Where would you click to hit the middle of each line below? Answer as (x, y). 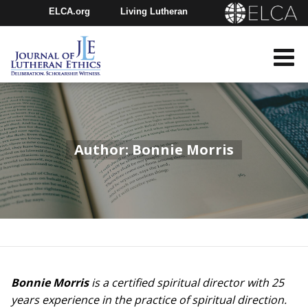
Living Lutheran (154, 11)
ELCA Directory (168, 66)
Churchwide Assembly (118, 38)
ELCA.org (69, 11)
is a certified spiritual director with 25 (187, 283)
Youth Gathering (70, 66)
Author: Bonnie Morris (154, 150)
